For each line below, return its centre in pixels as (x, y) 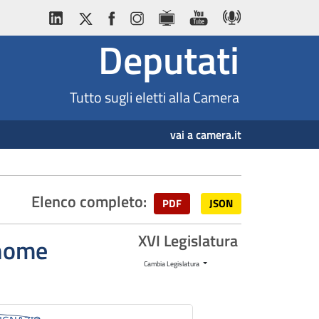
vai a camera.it (205, 134)
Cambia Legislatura (172, 263)
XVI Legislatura (188, 241)
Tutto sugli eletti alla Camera (155, 97)
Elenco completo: (89, 202)
